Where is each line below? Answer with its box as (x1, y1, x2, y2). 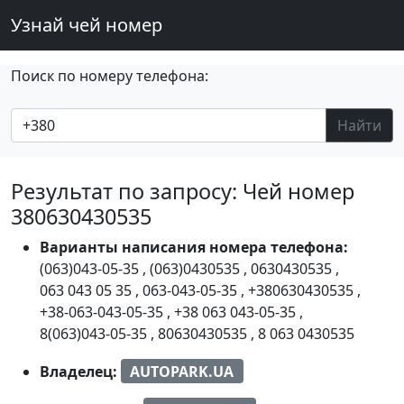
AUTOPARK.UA (130, 361, 234, 381)
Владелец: (40, 361, 121, 381)
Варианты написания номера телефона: (40, 237, 348, 257)
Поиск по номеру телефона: (11, 66, 208, 86)
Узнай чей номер (11, 13, 162, 37)
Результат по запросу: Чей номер (11, 177, 354, 206)
